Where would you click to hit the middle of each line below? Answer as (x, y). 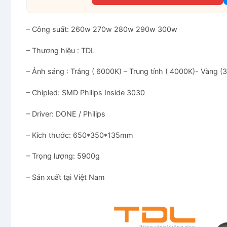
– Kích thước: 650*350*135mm (80, 135)
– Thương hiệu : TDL (61, 50)
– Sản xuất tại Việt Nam (66, 177)
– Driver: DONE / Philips (66, 113)
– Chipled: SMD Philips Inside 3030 (86, 93)
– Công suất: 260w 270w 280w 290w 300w (102, 29)
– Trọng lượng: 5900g (63, 156)
